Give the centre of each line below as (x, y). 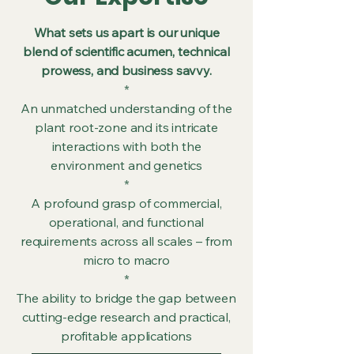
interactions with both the (126, 146)
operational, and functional (126, 222)
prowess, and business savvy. (126, 70)
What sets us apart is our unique (126, 32)
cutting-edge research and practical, (126, 317)
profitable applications (126, 336)
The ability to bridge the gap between (126, 298)
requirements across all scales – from (126, 241)
